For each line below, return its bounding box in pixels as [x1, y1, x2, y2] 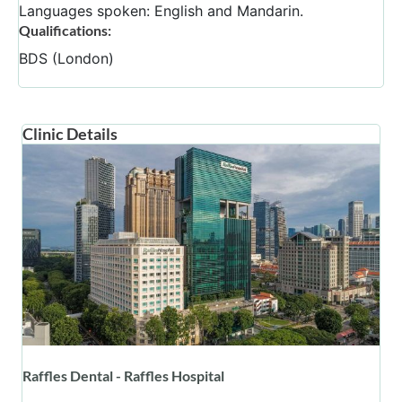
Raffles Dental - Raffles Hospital [22, 367, 224, 385]
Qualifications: [19, 22, 111, 39]
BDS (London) [19, 49, 114, 67]
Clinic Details [22, 124, 118, 144]
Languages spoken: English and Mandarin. [19, 2, 303, 20]
